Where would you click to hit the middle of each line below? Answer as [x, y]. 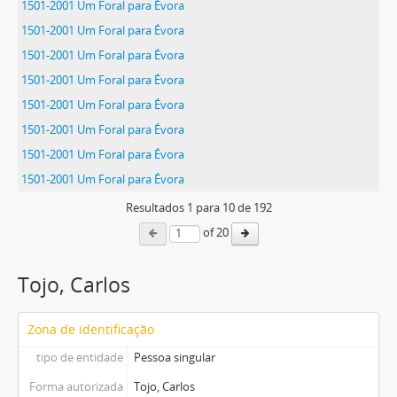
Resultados [156, 207]
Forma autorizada [76, 386]
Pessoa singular [174, 357]
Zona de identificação [91, 329]
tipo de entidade [79, 357]
